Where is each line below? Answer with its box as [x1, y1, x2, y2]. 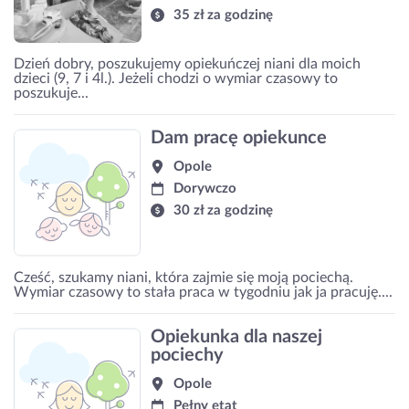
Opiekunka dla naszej [151, 327, 322, 346]
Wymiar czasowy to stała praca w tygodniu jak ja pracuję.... [14, 284, 393, 299]
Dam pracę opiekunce [151, 128, 327, 147]
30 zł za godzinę [173, 203, 274, 217]
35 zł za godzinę [173, 7, 274, 22]
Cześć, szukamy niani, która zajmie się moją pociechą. [14, 269, 353, 285]
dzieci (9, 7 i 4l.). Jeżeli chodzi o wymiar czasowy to [14, 70, 338, 86]
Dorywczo [173, 181, 237, 195]
